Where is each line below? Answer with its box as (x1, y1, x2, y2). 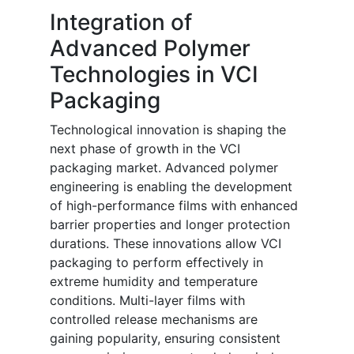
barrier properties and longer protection (50, 217, 290, 233)
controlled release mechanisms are (50, 311, 258, 328)
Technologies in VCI (50, 61, 258, 88)
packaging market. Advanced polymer (50, 160, 278, 176)
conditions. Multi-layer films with (50, 292, 245, 309)
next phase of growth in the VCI (50, 141, 240, 157)
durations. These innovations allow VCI (50, 235, 281, 252)
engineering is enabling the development (50, 179, 292, 195)
